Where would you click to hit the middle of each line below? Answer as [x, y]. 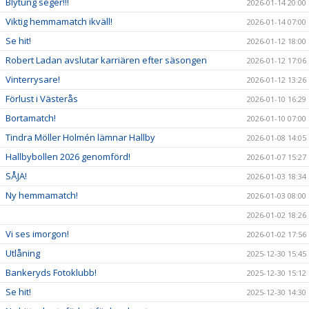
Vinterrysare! [33, 79]
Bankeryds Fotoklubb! [51, 272]
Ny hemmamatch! [42, 195]
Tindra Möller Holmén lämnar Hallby [80, 137]
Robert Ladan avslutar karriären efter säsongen [106, 60]
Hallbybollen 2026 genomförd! [68, 156]
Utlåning [23, 253]
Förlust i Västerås [42, 98]
